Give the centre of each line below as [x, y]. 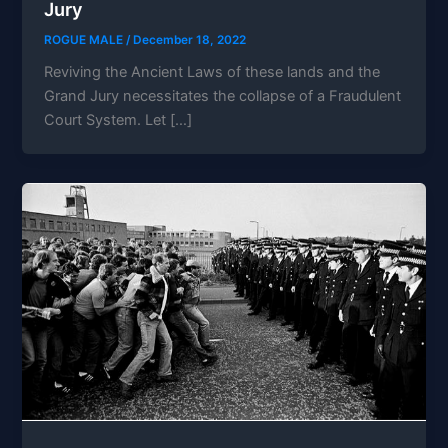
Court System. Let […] [118, 120]
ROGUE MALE [85, 39]
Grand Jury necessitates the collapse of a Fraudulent [223, 96]
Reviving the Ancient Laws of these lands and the [212, 72]
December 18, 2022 [190, 39]
